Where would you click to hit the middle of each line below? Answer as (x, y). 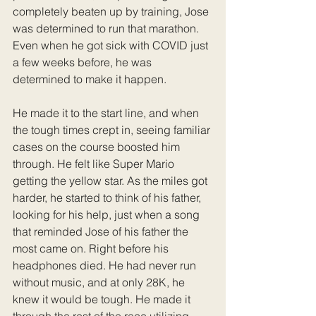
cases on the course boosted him (98, 146)
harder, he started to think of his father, (108, 197)
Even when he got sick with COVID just (112, 45)
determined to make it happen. (91, 79)
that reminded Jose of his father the (102, 231)
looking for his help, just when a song (108, 214)
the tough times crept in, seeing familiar (113, 129)
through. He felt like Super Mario (95, 163)
